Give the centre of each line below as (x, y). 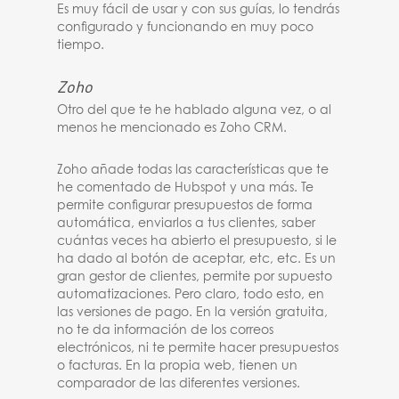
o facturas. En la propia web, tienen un (178, 366)
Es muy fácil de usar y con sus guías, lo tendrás (199, 10)
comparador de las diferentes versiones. (179, 384)
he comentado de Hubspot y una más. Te (186, 188)
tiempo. (81, 45)
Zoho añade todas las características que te (193, 170)
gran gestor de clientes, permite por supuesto (195, 277)
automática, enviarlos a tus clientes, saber (187, 224)
